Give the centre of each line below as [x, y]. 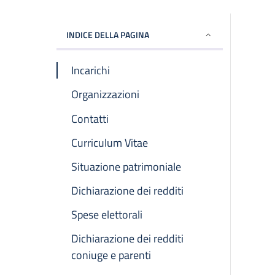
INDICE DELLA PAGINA [108, 34]
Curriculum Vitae [110, 142]
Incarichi [91, 71]
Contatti [90, 118]
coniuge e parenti [111, 255]
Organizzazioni [105, 95]
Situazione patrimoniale [126, 166]
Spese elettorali [107, 214]
